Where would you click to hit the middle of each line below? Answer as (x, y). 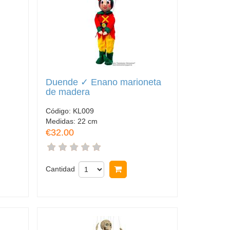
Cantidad (60, 169)
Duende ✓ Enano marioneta (103, 82)
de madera (68, 92)
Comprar (144, 169)
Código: (59, 111)
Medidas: (61, 121)
